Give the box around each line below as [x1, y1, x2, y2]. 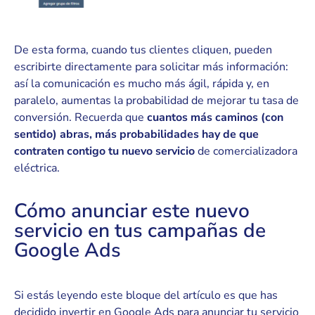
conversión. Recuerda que [14, 110, 147, 126]
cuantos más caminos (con [147, 110, 283, 126]
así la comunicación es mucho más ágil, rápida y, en [14, 76, 269, 92]
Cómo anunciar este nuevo [14, 197, 250, 224]
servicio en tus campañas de [14, 217, 266, 244]
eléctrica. [14, 160, 60, 176]
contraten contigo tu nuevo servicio [14, 143, 195, 160]
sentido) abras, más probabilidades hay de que [14, 127, 259, 143]
